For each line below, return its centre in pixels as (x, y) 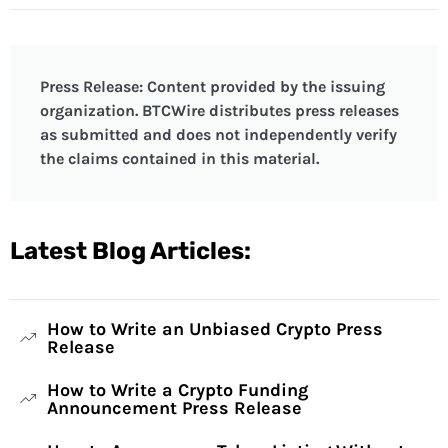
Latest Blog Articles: (130, 251)
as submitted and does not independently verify (218, 135)
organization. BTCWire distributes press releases (219, 111)
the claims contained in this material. (179, 159)
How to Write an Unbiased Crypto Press (214, 329)
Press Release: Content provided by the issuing (212, 87)
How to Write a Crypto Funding (177, 390)
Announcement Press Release (174, 408)
